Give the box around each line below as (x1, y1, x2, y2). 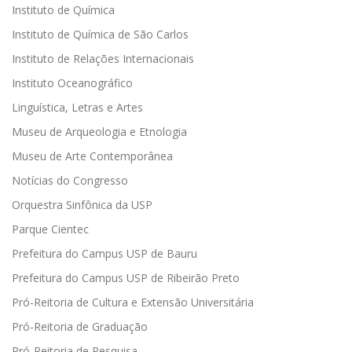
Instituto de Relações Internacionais (12, 50, 194, 66)
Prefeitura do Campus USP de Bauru (12, 245, 197, 261)
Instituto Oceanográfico (12, 75, 133, 90)
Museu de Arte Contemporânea (12, 148, 173, 163)
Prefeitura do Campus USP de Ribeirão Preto (12, 269, 240, 285)
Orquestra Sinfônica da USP (12, 196, 152, 212)
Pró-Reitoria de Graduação (12, 318, 148, 334)
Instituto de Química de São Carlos (12, 26, 189, 42)
